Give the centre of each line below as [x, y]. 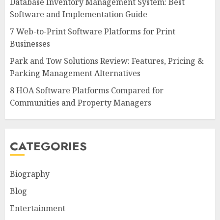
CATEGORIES [48, 146]
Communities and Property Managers [81, 103]
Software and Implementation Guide [79, 14]
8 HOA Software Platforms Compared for [87, 91]
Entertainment [38, 208]
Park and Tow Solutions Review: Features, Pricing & [107, 61]
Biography [30, 174]
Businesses [30, 44]
